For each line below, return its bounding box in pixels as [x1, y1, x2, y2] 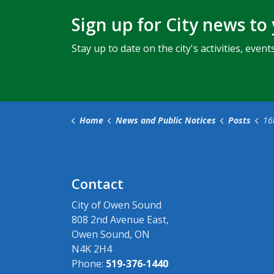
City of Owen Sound [72, 198, 161, 212]
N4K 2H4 [72, 242, 112, 256]
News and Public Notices [115, 114, 216, 126]
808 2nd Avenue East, [72, 213, 169, 226]
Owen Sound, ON [72, 228, 150, 241]
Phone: [72, 257, 106, 270]
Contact [72, 174, 124, 193]
